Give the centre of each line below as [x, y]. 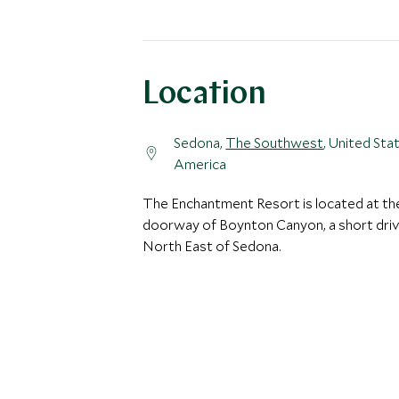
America [200, 164]
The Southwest [275, 142]
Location [204, 95]
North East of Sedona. [212, 246]
